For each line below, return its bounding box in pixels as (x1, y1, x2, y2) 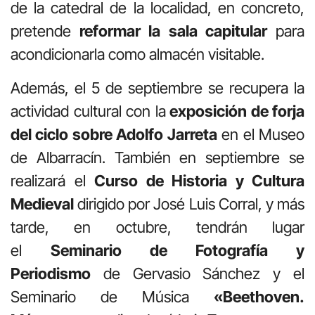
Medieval (11, 194, 74, 213)
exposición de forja (165, 101, 304, 120)
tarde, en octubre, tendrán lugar (11, 217, 304, 236)
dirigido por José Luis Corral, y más (74, 194, 304, 213)
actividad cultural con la (11, 101, 166, 120)
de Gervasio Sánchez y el (91, 264, 304, 283)
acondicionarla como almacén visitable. (11, 45, 264, 64)
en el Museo (217, 124, 305, 143)
